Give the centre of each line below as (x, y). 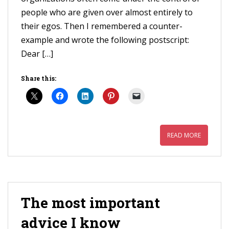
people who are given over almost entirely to (107, 12)
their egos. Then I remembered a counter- (102, 26)
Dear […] (37, 54)
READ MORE (184, 135)
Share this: (39, 78)
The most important (90, 203)
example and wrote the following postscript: (105, 40)
